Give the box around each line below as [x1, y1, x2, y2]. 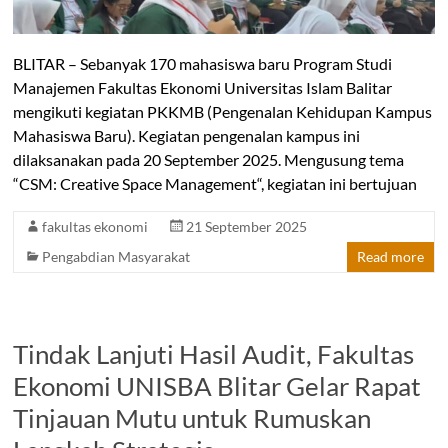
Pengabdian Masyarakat [42, 248, 191, 266]
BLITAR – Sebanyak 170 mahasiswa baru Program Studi [13, 54, 393, 74]
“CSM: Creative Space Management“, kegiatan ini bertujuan [13, 174, 418, 194]
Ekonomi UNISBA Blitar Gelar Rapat [13, 370, 422, 403]
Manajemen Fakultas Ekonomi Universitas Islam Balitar [13, 78, 393, 98]
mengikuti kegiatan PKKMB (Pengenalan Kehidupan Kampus [13, 102, 433, 122]
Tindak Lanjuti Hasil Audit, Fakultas [13, 338, 415, 371]
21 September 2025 [186, 218, 308, 236]
